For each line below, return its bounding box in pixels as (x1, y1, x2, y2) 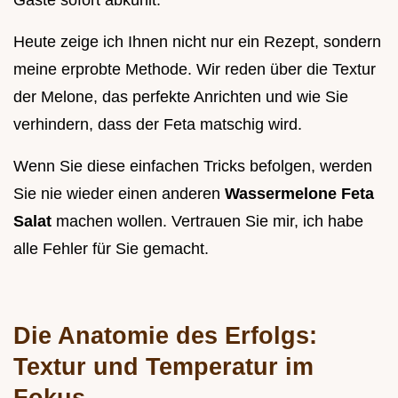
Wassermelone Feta (225, 185, 374, 203)
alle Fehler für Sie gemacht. (13, 240, 209, 259)
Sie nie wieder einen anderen (13, 185, 225, 203)
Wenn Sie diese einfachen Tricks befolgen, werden (13, 157, 372, 176)
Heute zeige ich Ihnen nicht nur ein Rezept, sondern (13, 33, 381, 52)
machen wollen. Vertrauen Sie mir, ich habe (56, 212, 363, 231)
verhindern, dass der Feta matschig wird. (13, 115, 302, 134)
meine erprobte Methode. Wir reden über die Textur (13, 60, 376, 79)
